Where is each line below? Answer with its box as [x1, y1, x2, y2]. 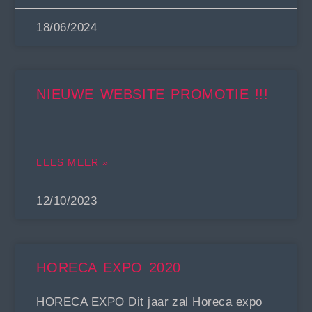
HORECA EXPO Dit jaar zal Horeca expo [36, 295, 263, 309]
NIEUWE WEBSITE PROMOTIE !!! [36, 86, 269, 102]
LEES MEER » [36, 156, 109, 168]
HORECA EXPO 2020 [36, 259, 181, 275]
